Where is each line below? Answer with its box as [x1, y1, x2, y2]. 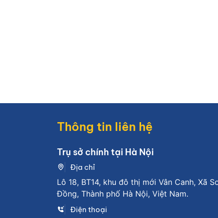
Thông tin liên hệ [57, 119, 153, 134]
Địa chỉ [70, 162, 95, 172]
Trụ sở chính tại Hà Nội [57, 146, 154, 158]
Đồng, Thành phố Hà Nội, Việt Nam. [57, 188, 188, 199]
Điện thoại [70, 204, 107, 214]
